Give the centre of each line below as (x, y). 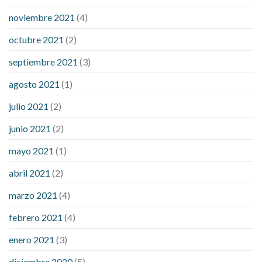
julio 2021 (29, 106)
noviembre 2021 (42, 17)
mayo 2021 (31, 150)
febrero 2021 (36, 217)
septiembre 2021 (43, 61)
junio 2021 (30, 128)
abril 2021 (30, 173)
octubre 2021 (36, 39)
